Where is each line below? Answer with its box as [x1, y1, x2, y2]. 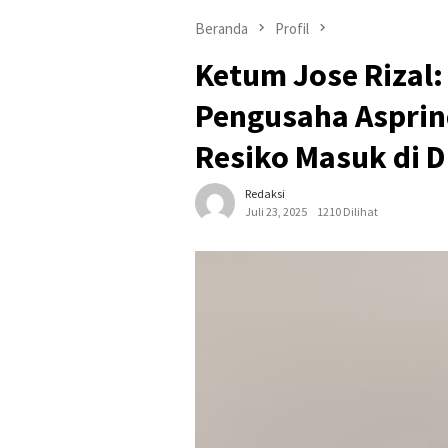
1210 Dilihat [317, 204, 378, 220]
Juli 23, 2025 [245, 204, 307, 220]
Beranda [195, 18, 248, 38]
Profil [275, 18, 309, 38]
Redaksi [245, 186, 285, 202]
